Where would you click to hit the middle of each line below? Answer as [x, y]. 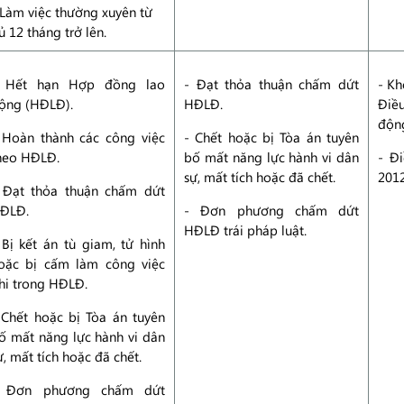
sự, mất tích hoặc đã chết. [260, 177]
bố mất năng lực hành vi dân [271, 157]
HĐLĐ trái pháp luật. [245, 230]
